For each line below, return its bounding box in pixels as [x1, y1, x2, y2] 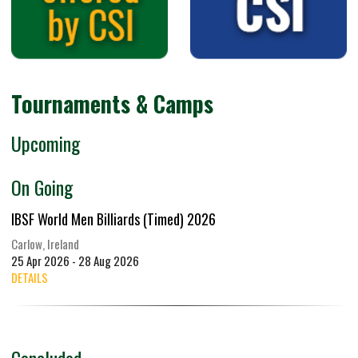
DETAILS [11, 268, 48, 287]
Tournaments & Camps [11, 86, 213, 120]
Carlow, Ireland [11, 235, 79, 253]
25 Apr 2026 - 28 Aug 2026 [11, 252, 139, 270]
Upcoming [11, 129, 80, 158]
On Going [11, 173, 73, 202]
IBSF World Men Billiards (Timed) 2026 [11, 209, 216, 230]
